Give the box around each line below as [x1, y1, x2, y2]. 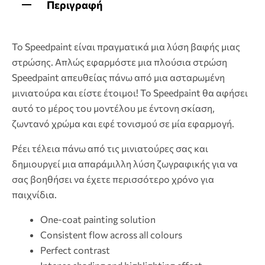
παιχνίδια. [12, 188, 57, 200]
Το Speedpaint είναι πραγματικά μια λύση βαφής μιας [12, 40, 240, 52]
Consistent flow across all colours [40, 228, 182, 240]
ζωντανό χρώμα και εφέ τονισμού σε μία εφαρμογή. [12, 117, 234, 129]
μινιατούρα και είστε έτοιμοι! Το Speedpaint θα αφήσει [12, 86, 248, 98]
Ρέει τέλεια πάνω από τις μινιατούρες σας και [12, 142, 208, 154]
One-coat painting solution [40, 213, 156, 225]
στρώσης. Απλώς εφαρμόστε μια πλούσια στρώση [12, 56, 227, 67]
